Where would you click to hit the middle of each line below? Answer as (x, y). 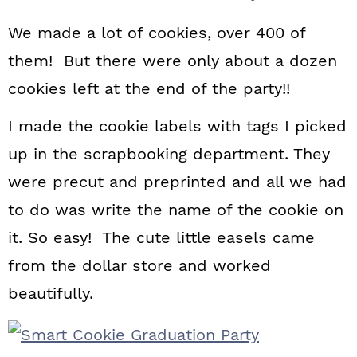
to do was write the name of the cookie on (176, 210)
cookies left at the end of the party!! (149, 88)
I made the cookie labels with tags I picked (177, 126)
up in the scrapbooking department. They (169, 154)
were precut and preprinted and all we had (177, 182)
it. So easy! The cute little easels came (161, 237)
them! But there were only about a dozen (173, 61)
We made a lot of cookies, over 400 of (157, 33)
